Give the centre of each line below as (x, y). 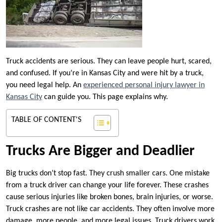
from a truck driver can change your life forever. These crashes (107, 186)
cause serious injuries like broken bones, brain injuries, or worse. (110, 197)
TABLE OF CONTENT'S (46, 120)
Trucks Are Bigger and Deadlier (100, 152)
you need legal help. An (45, 85)
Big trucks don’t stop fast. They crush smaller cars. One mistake (108, 174)
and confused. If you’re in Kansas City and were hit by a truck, (105, 74)
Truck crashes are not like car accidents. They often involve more (110, 209)
